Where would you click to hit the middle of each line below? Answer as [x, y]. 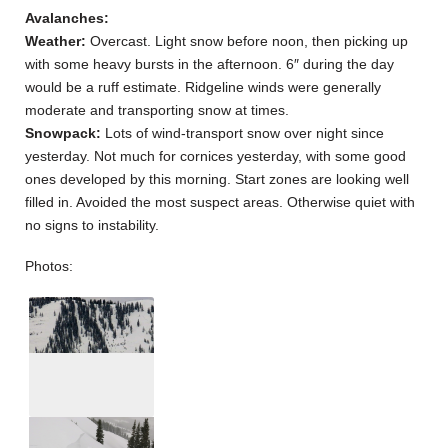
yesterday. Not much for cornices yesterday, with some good [215, 156]
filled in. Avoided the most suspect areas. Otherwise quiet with [220, 202]
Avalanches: [67, 18]
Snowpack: [63, 133]
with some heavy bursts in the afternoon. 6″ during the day [209, 64]
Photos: [49, 266]
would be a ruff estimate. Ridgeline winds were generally [203, 87]
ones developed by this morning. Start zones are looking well [217, 179]
